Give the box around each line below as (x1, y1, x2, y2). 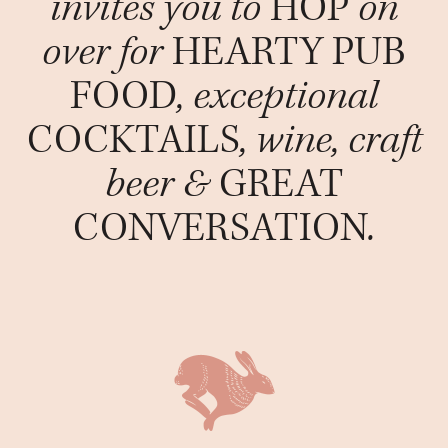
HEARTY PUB (172, 27, 406, 78)
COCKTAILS (26, 115, 240, 166)
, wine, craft (239, 115, 422, 166)
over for (42, 27, 172, 78)
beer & (104, 159, 219, 210)
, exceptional (177, 71, 378, 122)
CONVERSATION (73, 203, 368, 254)
